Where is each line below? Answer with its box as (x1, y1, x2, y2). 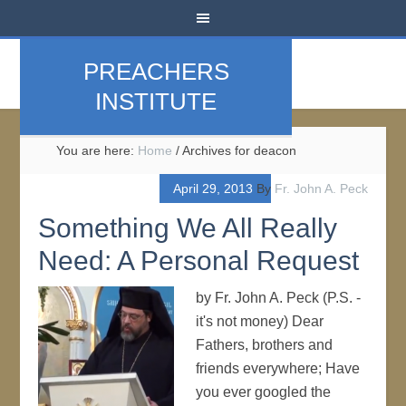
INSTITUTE (95, 88, 217, 115)
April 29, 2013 (172, 181, 253, 196)
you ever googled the (196, 384, 332, 400)
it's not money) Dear (196, 314, 324, 329)
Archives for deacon (179, 143, 297, 158)
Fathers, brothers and (196, 337, 333, 353)
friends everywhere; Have (196, 361, 361, 376)
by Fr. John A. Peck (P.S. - (196, 290, 365, 305)
